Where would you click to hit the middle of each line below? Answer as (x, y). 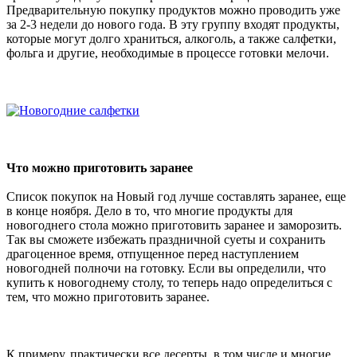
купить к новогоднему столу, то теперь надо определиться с (169, 282)
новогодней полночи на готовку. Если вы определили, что (166, 268)
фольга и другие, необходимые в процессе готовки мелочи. (168, 53)
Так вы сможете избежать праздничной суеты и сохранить (166, 239)
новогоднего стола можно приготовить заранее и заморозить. (174, 225)
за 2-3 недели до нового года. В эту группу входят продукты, (173, 24)
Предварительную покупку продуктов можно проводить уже (173, 10)
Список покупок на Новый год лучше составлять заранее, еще (176, 196)
